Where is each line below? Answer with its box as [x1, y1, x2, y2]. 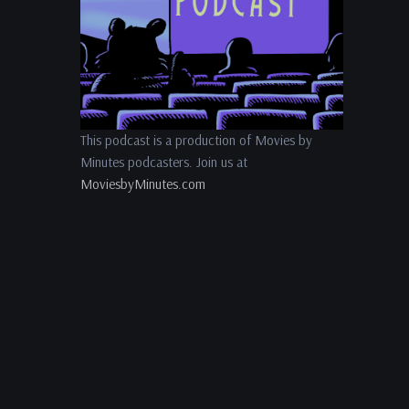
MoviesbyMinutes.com [80, 175, 205, 193]
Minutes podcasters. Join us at [80, 153, 247, 171]
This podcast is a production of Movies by [80, 131, 312, 149]
